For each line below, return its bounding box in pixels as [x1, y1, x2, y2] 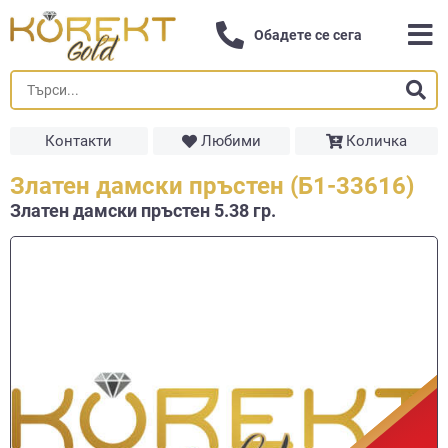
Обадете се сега [254, 27, 363, 43]
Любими [200, 132, 261, 150]
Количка [346, 132, 408, 150]
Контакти [45, 132, 113, 150]
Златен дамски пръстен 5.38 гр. [10, 200, 276, 221]
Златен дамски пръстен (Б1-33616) [10, 172, 414, 200]
